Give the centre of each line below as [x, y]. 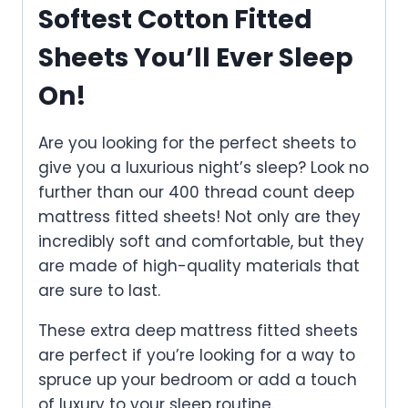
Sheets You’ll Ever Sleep [196, 57]
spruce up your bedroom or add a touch [198, 379]
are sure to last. [99, 290]
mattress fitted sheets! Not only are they [199, 216]
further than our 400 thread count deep [196, 192]
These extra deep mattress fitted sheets [198, 330]
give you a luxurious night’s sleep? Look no [204, 167]
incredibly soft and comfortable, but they [201, 241]
